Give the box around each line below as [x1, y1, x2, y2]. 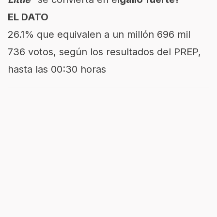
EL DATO [8, 11, 48, 23]
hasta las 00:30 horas [8, 63, 106, 75]
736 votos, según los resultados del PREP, [8, 46, 201, 58]
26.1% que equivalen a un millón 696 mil [8, 29, 190, 40]
